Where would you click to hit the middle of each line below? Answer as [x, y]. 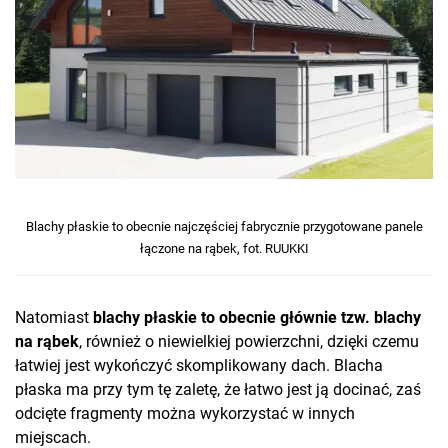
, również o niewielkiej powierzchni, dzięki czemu [249, 341]
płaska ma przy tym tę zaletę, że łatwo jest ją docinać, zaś [218, 389]
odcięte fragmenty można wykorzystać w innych [185, 413]
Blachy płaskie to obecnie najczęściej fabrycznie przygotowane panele [224, 226]
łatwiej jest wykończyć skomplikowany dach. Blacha [199, 365]
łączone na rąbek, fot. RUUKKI [224, 248]
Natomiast [54, 317]
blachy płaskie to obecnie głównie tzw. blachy [257, 317]
